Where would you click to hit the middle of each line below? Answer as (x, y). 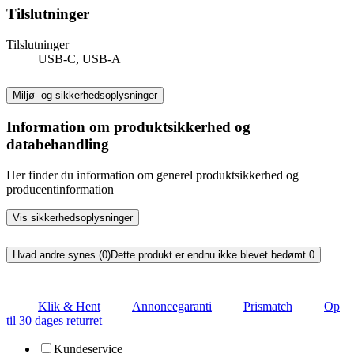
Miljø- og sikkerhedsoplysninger (85, 95)
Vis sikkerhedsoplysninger (73, 218)
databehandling (58, 145)
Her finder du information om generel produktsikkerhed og (153, 175)
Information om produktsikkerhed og (128, 127)
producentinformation (60, 190)
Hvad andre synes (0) (62, 255)
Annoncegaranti (172, 306)
